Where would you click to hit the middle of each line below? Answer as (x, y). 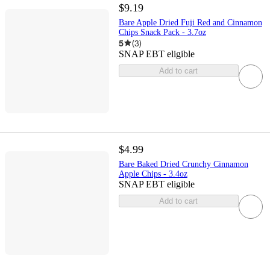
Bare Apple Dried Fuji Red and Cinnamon (190, 22)
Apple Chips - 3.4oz (153, 174)
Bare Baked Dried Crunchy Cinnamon (183, 164)
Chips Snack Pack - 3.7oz (162, 32)
